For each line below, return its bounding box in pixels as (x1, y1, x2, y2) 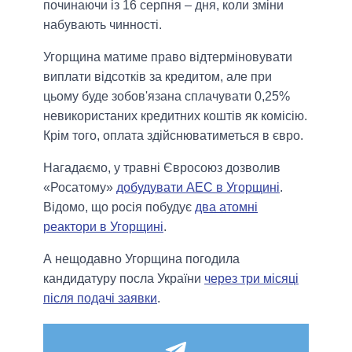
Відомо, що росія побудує (43, 200, 195, 214)
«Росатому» (43, 181, 116, 195)
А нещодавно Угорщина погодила (43, 252, 240, 266)
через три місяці (204, 272, 299, 286)
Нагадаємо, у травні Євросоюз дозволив (43, 161, 280, 175)
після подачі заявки (43, 291, 157, 306)
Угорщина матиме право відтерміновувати (43, 50, 292, 64)
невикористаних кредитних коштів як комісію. (43, 109, 307, 123)
